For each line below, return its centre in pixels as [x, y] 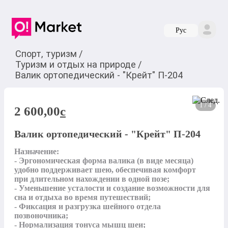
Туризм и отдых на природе [75, 64]
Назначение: [37, 152]
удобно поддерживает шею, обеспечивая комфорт [105, 170]
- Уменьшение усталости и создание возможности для [112, 188]
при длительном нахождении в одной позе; [92, 179]
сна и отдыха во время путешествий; [82, 197]
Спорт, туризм [46, 53]
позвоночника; [41, 216]
